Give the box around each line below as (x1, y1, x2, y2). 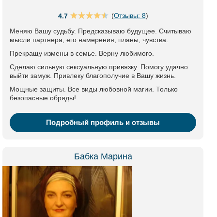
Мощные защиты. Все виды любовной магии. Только (10, 85, 178, 93)
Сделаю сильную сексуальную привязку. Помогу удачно (10, 63, 188, 71)
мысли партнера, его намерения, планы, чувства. (10, 36, 168, 44)
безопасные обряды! (10, 94, 76, 102)
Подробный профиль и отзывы (46, 118, 160, 126)
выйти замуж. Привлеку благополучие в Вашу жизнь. (10, 72, 176, 79)
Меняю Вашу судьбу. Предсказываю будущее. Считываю (10, 27, 191, 35)
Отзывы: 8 (113, 11, 146, 19)
